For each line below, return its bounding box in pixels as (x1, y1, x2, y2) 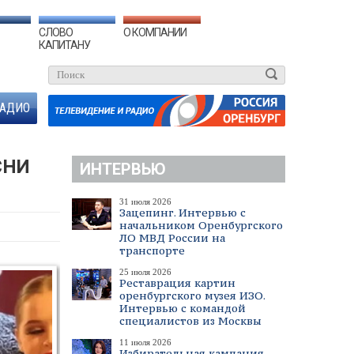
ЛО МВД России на (119, 231, 225, 245)
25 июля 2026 (119, 267, 171, 277)
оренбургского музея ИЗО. (119, 288, 265, 303)
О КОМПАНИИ (123, 26, 187, 39)
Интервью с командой (119, 301, 246, 315)
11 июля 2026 (119, 337, 171, 347)
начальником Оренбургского (119, 218, 283, 232)
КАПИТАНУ (39, 39, 91, 51)
